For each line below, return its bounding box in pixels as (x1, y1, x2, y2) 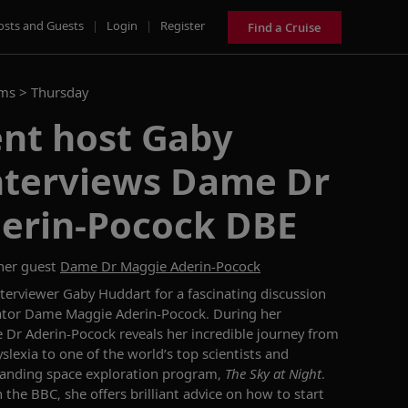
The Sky (225, 364, 273, 382)
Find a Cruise (248, 18, 321, 36)
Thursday (31, 83, 88, 101)
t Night (280, 364, 321, 382)
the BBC (3, 384, 57, 403)
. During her (206, 304, 281, 322)
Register (160, 16, 205, 34)
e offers (79, 384, 130, 403)
